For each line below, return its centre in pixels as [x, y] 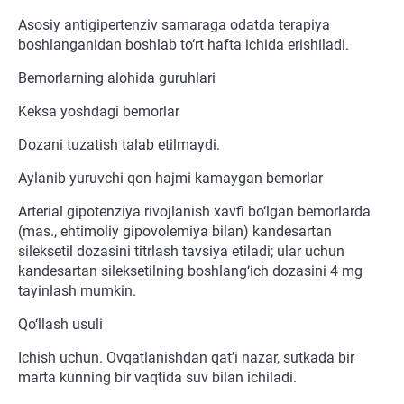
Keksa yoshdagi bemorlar [99, 112]
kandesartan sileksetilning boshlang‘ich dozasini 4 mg [190, 271]
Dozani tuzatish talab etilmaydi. [119, 145]
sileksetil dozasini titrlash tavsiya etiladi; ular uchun [181, 252]
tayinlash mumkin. [77, 291]
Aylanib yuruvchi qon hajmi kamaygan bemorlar [170, 179]
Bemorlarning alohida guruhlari [117, 78]
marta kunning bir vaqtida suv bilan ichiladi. [157, 378]
